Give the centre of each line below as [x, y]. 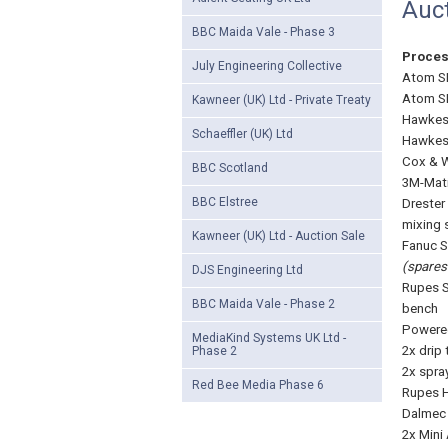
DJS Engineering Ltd [247, 270]
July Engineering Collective [267, 66]
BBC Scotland [230, 168]
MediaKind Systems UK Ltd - [269, 338]
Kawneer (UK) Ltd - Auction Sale [278, 236]
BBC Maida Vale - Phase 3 [263, 32]
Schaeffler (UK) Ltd [242, 134]
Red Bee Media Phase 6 [258, 385]
